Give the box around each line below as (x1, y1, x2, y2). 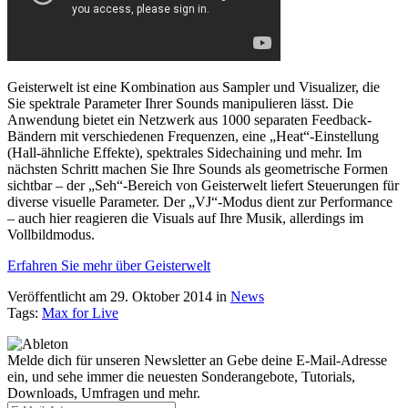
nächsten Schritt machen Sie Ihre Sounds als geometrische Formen (7, 161, 388, 178)
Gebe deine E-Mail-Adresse (223, 352, 387, 369)
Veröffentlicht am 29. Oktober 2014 (7, 289, 216, 305)
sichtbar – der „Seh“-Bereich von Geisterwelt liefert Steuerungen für (7, 178, 399, 194)
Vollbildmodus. (7, 227, 95, 243)
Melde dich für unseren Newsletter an (7, 352, 223, 369)
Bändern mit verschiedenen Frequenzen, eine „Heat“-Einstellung (7, 128, 379, 145)
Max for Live (42, 305, 118, 321)
